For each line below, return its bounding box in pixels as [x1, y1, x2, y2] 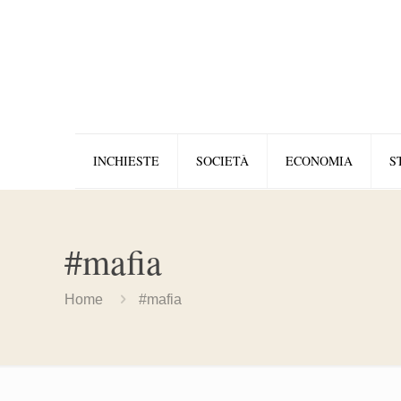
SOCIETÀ [196, 152, 249, 169]
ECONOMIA [286, 152, 353, 169]
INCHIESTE [93, 152, 159, 169]
